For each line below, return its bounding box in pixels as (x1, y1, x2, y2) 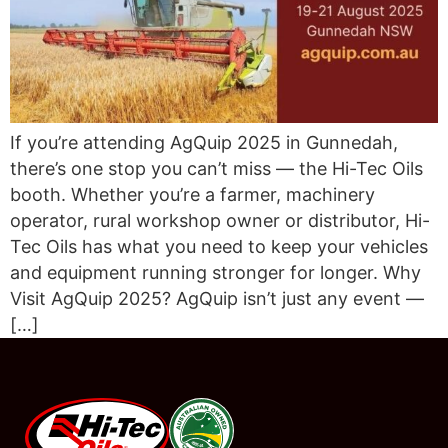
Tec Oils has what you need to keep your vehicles (10, 236, 428, 258)
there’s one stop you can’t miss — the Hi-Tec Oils (10, 158, 423, 180)
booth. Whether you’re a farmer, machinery (10, 184, 375, 206)
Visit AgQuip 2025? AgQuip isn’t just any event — (10, 288, 424, 310)
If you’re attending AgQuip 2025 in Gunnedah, (10, 132, 398, 154)
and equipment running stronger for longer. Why (10, 262, 421, 284)
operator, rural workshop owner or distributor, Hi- (10, 210, 430, 232)
